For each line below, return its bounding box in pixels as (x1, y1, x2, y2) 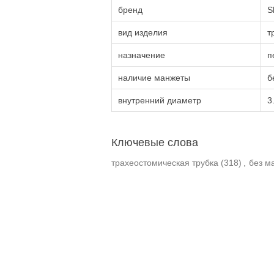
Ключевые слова (111, 136, 198, 149)
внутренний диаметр (118, 95, 201, 105)
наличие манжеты (118, 73, 190, 83)
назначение (118, 50, 165, 60)
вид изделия (118, 28, 168, 37)
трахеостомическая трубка (111, 158, 218, 168)
